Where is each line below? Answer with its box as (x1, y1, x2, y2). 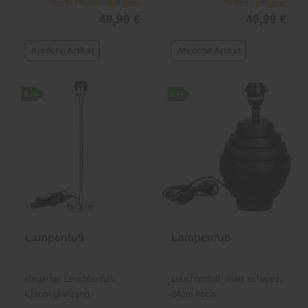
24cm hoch (171, 289, 216, 300)
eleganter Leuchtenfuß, (25, 274, 117, 285)
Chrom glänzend (25, 289, 90, 300)
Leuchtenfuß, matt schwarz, (171, 274, 283, 285)
